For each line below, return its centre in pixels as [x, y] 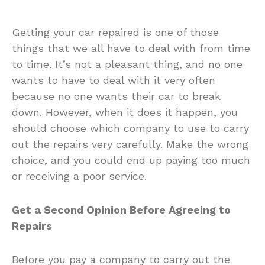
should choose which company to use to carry [130, 128]
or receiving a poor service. [79, 176]
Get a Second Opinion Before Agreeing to [121, 209]
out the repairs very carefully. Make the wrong [130, 144]
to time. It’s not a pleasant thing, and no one [127, 64]
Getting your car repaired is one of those [115, 32]
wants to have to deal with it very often [114, 80]
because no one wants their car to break [116, 96]
